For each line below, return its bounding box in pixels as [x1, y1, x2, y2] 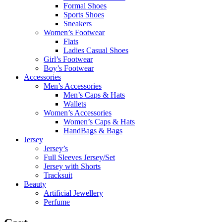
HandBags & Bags [63, 126, 122, 135]
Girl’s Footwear [44, 55, 93, 63]
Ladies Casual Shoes [63, 46, 128, 55]
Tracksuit [44, 170, 72, 179]
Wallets [63, 99, 86, 108]
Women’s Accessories [44, 108, 111, 117]
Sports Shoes [63, 10, 104, 19]
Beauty [24, 179, 46, 188]
